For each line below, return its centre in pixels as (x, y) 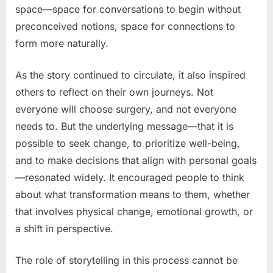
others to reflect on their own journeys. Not (114, 92)
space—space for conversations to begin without (128, 9)
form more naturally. (62, 43)
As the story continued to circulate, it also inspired (130, 75)
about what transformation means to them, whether (133, 194)
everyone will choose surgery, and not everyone (126, 109)
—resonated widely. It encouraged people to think (130, 177)
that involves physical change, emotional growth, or (134, 211)
